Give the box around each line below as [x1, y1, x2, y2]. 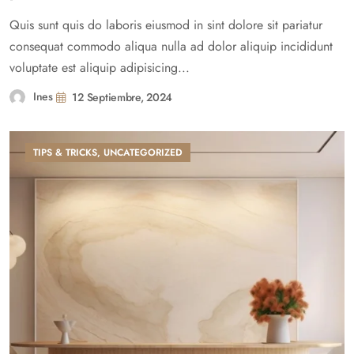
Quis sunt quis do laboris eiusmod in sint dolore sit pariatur [9, 16, 322, 34]
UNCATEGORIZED [104, 145, 183, 160]
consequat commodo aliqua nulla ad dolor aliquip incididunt [9, 37, 333, 55]
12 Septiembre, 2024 [72, 89, 173, 105]
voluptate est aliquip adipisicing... [9, 58, 190, 77]
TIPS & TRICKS [33, 145, 97, 160]
